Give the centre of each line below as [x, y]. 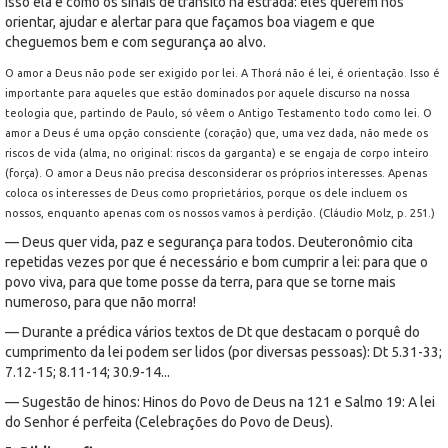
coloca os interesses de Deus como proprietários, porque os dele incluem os [206, 192]
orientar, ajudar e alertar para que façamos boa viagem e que [190, 21]
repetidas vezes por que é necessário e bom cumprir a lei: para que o [216, 261]
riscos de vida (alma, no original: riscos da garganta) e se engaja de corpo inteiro [217, 152]
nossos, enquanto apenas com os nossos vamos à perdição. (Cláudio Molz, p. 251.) [220, 212]
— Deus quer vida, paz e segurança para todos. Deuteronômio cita [209, 241]
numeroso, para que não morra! [100, 301]
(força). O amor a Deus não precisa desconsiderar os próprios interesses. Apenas [216, 172]
